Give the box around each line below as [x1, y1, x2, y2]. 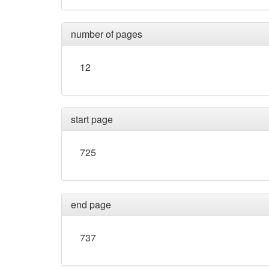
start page [71, 112, 113, 127]
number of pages [71, 27, 142, 41]
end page [71, 198, 111, 212]
